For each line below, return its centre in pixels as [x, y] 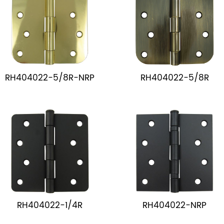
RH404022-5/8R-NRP [49, 78]
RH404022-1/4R [49, 205]
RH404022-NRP [175, 205]
